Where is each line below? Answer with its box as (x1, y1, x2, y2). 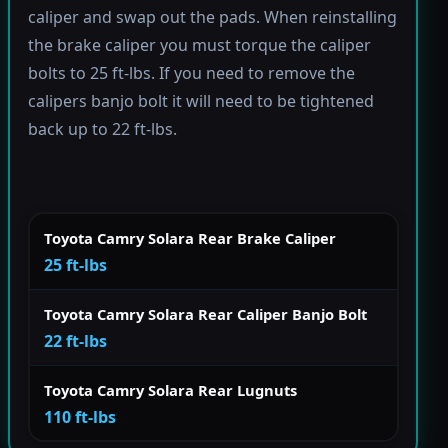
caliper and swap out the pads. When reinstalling (27, 6, 397, 29)
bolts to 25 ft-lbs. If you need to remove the (27, 62, 355, 85)
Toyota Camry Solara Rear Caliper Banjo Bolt (44, 303, 367, 324)
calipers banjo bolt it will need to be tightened (27, 90, 374, 113)
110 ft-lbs (44, 405, 116, 428)
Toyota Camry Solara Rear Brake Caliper (44, 227, 336, 248)
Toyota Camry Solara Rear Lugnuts (44, 379, 297, 400)
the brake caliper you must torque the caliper (27, 34, 371, 57)
